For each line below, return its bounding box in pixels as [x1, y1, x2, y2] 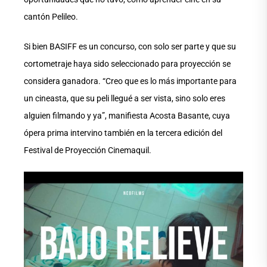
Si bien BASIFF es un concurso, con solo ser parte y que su [24, 42, 236, 52]
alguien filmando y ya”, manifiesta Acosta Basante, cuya [24, 111, 230, 121]
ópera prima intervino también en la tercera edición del [24, 128, 222, 138]
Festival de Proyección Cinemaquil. [24, 145, 151, 156]
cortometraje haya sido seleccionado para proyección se [24, 59, 231, 69]
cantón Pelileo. [24, 12, 78, 22]
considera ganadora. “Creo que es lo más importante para [24, 76, 237, 86]
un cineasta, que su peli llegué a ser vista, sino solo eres [24, 94, 225, 104]
